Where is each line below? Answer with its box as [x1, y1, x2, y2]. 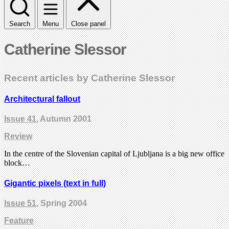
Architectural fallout [4, 95, 80, 104]
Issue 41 [4, 114, 36, 124]
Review [4, 132, 32, 141]
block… [4, 158, 30, 168]
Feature [4, 216, 34, 225]
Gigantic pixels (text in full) [4, 178, 106, 188]
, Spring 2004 [36, 198, 87, 208]
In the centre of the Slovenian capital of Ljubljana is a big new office [4, 149, 224, 158]
